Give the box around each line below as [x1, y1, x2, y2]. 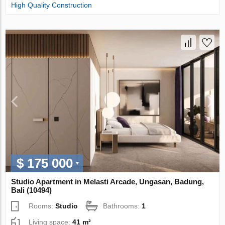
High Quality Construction [11, 1, 92, 10]
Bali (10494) [11, 185, 52, 194]
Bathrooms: [103, 201, 142, 210]
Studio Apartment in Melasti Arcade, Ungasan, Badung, [11, 177, 204, 186]
